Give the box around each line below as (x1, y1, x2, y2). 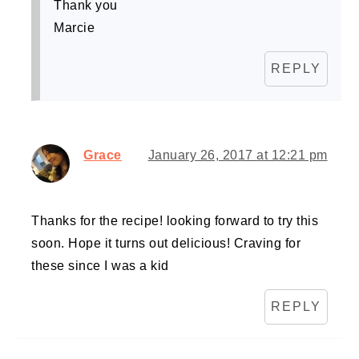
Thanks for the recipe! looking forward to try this (31, 214, 319, 228)
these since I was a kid (31, 259, 169, 273)
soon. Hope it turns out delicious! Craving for (31, 236, 301, 251)
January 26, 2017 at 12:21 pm (147, 148, 328, 163)
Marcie (54, 21, 95, 35)
